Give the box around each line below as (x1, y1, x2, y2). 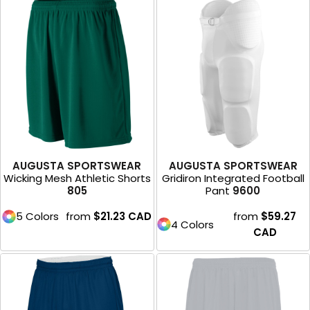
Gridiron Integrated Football (161, 171, 304, 186)
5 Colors (16, 209, 60, 224)
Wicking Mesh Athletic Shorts (3, 171, 151, 186)
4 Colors (170, 217, 214, 232)
